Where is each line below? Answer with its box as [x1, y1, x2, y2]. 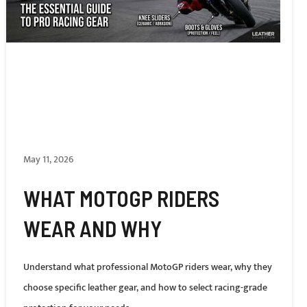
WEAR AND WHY [23, 215, 162, 241]
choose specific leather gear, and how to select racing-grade [23, 280, 267, 295]
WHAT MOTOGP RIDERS [23, 185, 219, 211]
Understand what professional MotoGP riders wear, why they [23, 259, 272, 275]
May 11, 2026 [23, 151, 73, 167]
